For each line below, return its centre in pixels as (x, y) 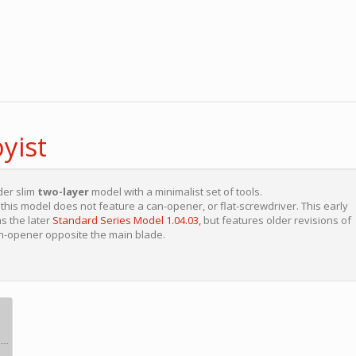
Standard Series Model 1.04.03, (127, 220)
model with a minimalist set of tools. (176, 192)
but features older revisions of (276, 220)
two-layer (62, 192)
